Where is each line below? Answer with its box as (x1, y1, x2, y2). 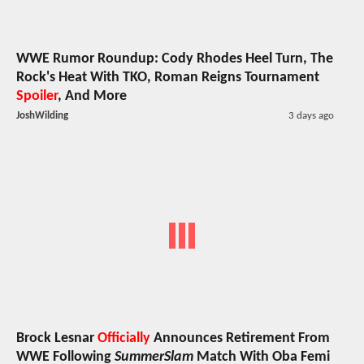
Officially (97, 331, 150, 346)
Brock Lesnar (16, 331, 97, 346)
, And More (58, 88, 127, 104)
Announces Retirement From (150, 331, 330, 346)
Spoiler (16, 88, 58, 104)
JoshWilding (16, 110, 68, 121)
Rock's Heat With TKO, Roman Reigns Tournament (16, 69, 319, 85)
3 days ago (288, 110, 334, 121)
